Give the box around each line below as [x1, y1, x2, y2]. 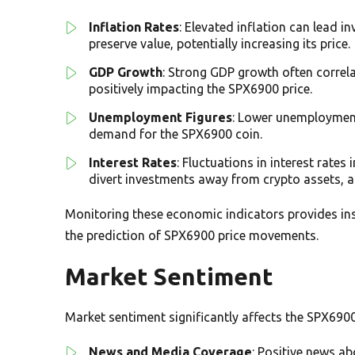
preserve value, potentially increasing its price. [89, 36, 350, 51]
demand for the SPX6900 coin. [89, 126, 262, 141]
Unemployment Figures [89, 109, 232, 124]
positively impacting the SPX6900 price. [89, 81, 312, 96]
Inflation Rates [89, 19, 179, 34]
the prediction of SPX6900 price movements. [65, 227, 319, 242]
